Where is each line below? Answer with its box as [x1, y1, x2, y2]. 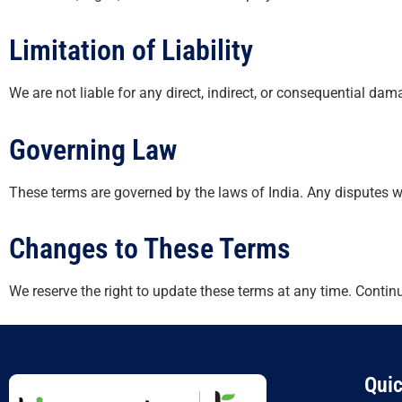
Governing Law [9, 132, 177, 167]
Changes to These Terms [9, 232, 291, 267]
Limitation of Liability [9, 33, 253, 68]
